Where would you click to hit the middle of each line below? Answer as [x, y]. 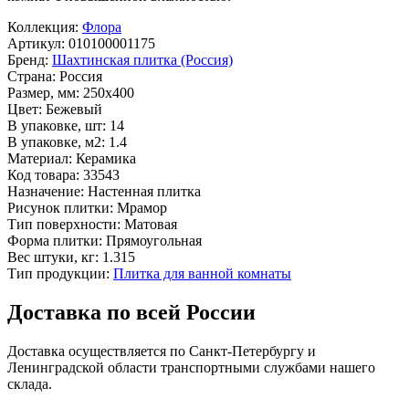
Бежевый [74, 110]
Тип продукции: [58, 274]
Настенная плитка [144, 192]
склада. [30, 384]
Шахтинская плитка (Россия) [142, 60]
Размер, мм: [43, 93]
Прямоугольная [154, 241]
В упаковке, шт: [57, 126]
